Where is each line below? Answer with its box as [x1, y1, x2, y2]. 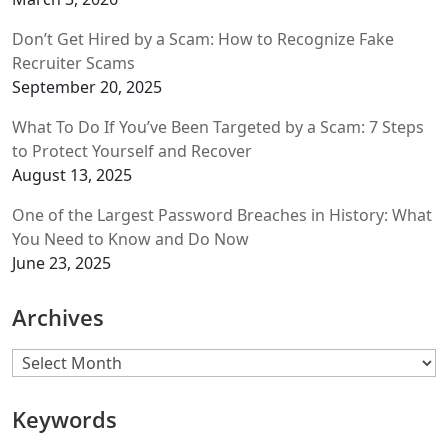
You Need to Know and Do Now [12, 227, 253, 250]
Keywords [12, 404, 117, 434]
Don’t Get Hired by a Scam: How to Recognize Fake [12, 27, 394, 50]
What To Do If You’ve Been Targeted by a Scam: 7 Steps [12, 115, 424, 138]
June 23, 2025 [12, 251, 111, 274]
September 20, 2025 [12, 75, 162, 98]
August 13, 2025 [12, 163, 132, 186]
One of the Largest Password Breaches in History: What [12, 203, 432, 226]
